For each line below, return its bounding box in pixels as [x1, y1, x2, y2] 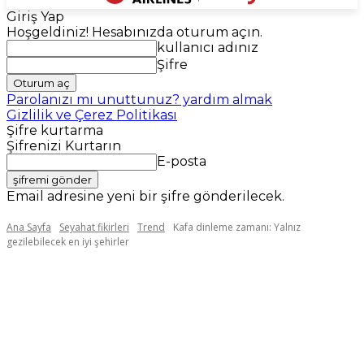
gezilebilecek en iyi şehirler [6, 235, 129, 249]
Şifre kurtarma [6, 123, 103, 138]
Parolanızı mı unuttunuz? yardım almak [6, 92, 272, 107]
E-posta [157, 154, 206, 169]
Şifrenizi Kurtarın [6, 138, 121, 154]
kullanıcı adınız [157, 40, 258, 55]
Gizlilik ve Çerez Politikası [6, 107, 177, 123]
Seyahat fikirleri [59, 220, 129, 234]
